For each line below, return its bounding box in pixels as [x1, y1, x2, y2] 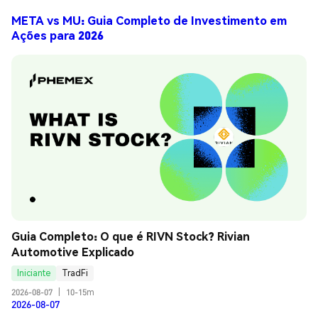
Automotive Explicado [11, 243, 134, 259]
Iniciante [17, 268, 50, 279]
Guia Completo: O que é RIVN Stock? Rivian [11, 228, 250, 243]
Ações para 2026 [11, 28, 104, 43]
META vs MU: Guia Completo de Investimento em [11, 13, 287, 28]
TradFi [62, 268, 88, 279]
